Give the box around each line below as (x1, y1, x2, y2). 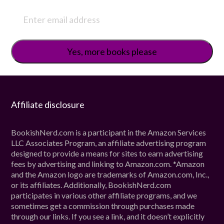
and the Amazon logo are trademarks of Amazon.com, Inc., (11, 169, 209, 179)
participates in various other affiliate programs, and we (11, 190, 197, 200)
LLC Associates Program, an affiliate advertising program (11, 138, 206, 148)
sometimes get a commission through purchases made (11, 201, 195, 211)
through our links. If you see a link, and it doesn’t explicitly (11, 211, 205, 221)
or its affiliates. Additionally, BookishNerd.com (11, 180, 171, 190)
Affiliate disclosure (11, 99, 85, 110)
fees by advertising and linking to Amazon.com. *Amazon (11, 159, 205, 169)
